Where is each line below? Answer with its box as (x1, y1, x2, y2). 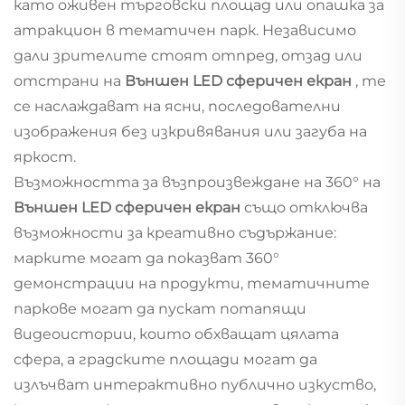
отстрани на (14, 71, 125, 89)
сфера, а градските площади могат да (14, 350, 317, 368)
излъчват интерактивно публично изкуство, (14, 375, 376, 393)
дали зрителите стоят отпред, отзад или (14, 46, 363, 64)
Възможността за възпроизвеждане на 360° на (14, 173, 381, 191)
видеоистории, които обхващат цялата (14, 325, 339, 343)
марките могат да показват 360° (14, 249, 279, 267)
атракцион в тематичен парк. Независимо (14, 21, 356, 39)
